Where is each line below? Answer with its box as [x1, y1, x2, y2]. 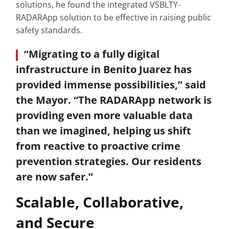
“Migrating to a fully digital [24, 47, 160, 61]
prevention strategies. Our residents [16, 154, 202, 169]
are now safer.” [16, 170, 96, 184]
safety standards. [16, 24, 83, 36]
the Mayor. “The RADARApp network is [16, 93, 212, 107]
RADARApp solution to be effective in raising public [16, 11, 212, 23]
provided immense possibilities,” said [16, 78, 207, 92]
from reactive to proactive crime [16, 139, 181, 153]
